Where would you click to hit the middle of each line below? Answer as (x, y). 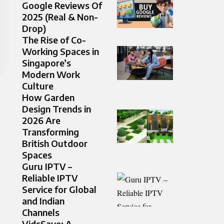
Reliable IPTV (50, 178)
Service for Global (59, 189)
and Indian (43, 201)
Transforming (50, 132)
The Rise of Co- (54, 40)
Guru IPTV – (47, 166)
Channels (41, 212)
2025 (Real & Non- (60, 17)
